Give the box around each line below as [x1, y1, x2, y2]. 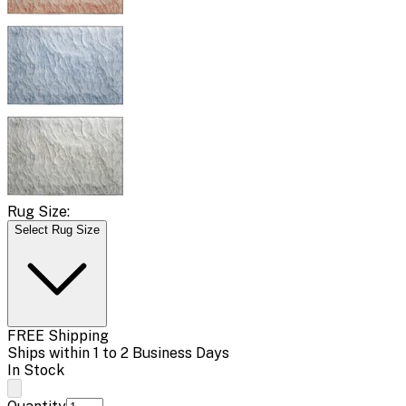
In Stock [7, 361, 64, 379]
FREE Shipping [7, 326, 109, 344]
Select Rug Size [14, 222, 100, 237]
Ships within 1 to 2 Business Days [7, 343, 229, 362]
